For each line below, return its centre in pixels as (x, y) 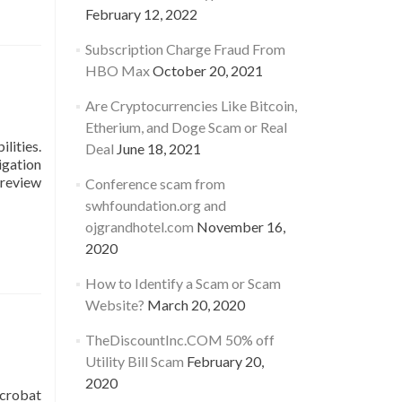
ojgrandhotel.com (139, 227)
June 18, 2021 (158, 149)
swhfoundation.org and (155, 205)
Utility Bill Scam (134, 361)
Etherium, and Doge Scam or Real (186, 127)
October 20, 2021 (207, 70)
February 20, (225, 361)
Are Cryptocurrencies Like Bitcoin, (191, 105)
